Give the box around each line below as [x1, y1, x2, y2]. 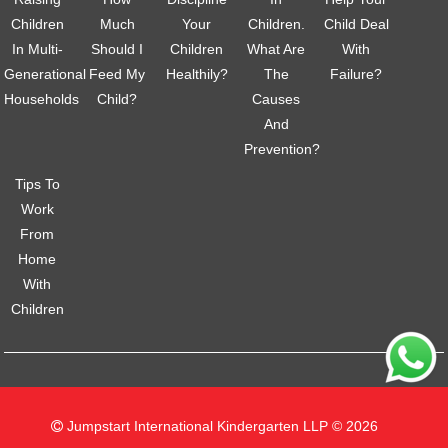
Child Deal [323, 15, 389, 32]
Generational [4, 65, 87, 82]
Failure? [330, 65, 383, 82]
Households [4, 90, 80, 107]
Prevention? [243, 140, 320, 157]
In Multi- [11, 40, 63, 57]
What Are [247, 40, 306, 57]
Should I [91, 40, 144, 57]
